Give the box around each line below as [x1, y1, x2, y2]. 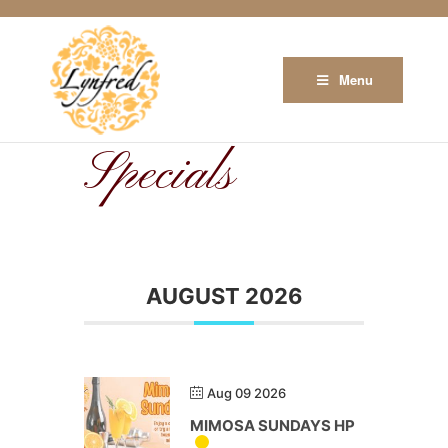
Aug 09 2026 [207, 385, 286, 401]
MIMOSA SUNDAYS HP [190, 416, 355, 435]
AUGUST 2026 [145, 283, 303, 309]
